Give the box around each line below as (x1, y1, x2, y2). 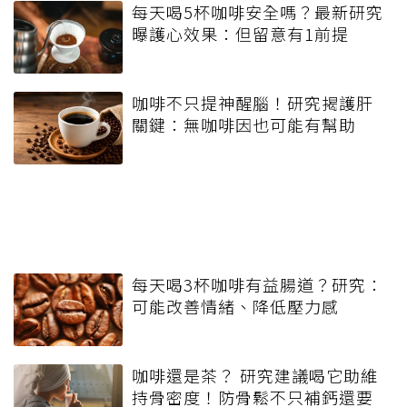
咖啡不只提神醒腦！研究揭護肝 (132, 90, 373, 114)
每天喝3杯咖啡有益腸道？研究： (132, 272, 383, 296)
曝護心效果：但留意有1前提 (132, 21, 349, 45)
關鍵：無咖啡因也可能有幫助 (132, 112, 356, 136)
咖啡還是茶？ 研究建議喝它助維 (132, 362, 378, 387)
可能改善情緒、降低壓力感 (132, 293, 339, 318)
